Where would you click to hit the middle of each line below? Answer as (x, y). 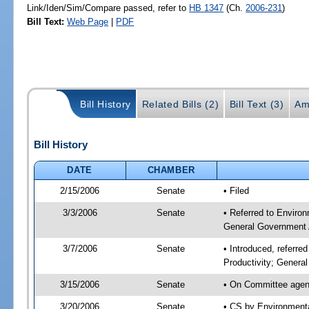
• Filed (236, 190)
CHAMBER (171, 170)
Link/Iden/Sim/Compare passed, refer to (108, 8)
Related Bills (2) (180, 104)
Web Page (88, 21)
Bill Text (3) (257, 104)
